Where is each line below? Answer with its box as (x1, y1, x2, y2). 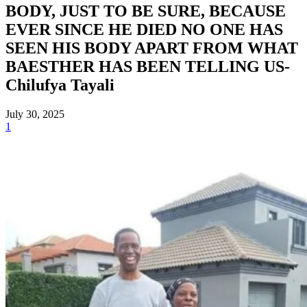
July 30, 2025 (5, 108, 64, 120)
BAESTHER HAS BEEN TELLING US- (5, 57, 290, 75)
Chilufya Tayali (5, 75, 114, 94)
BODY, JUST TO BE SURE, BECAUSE (5, 1, 286, 20)
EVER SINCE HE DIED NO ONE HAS (5, 20, 283, 38)
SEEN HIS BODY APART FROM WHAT (5, 38, 298, 57)
